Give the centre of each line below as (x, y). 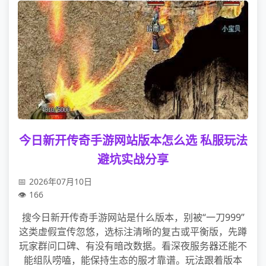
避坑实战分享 (133, 159)
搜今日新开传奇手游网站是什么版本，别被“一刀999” (133, 217)
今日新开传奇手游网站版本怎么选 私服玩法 (133, 140)
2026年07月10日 (61, 181)
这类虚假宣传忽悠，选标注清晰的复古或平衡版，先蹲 (133, 232)
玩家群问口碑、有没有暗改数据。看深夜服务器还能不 (133, 246)
